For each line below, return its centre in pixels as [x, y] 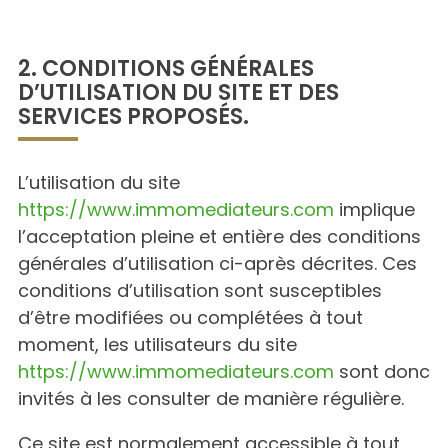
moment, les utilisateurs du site [157, 344]
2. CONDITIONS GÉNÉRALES [166, 68]
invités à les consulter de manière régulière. [211, 398]
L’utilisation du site [99, 182]
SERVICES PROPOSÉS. [133, 116]
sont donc [382, 371]
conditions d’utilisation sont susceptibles [200, 290]
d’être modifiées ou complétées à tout [190, 317]
